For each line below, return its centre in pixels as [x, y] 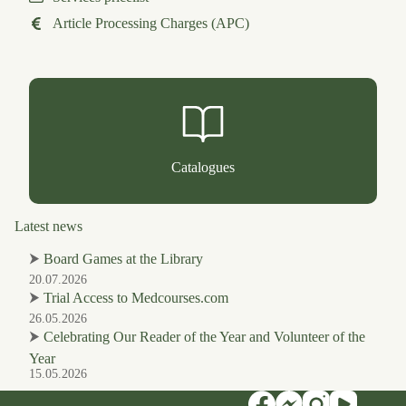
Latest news [48, 227]
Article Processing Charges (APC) [151, 24]
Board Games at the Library [123, 258]
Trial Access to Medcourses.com [136, 297]
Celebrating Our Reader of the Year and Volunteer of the [204, 336]
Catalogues [203, 168]
